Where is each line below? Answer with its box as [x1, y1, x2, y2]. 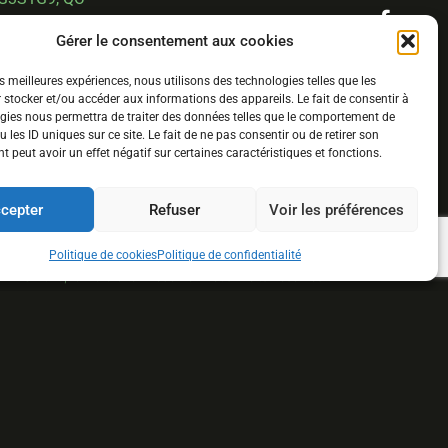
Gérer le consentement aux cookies [55, 32, 294, 50]
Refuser [149, 200, 201, 219]
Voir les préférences [269, 200, 405, 219]
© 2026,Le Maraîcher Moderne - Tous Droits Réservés [21, 269, 323, 285]
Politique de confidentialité [156, 248, 301, 262]
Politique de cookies [48, 248, 157, 262]
